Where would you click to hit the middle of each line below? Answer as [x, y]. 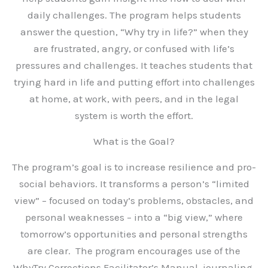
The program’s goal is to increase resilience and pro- [134, 167]
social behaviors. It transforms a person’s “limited [134, 184]
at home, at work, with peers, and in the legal [134, 99]
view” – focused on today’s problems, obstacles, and [134, 200]
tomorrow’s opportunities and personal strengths [134, 234]
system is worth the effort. [134, 115]
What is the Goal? [134, 141]
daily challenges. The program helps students [134, 15]
